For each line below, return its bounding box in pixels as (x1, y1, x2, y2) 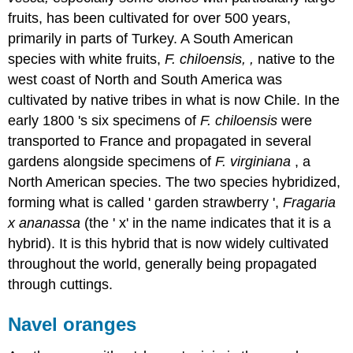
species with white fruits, (8, 51, 165, 68)
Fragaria (283, 195, 336, 211)
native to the (258, 51, 336, 68)
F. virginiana (215, 154, 292, 170)
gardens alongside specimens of (8, 154, 216, 170)
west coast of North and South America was (8, 72, 283, 88)
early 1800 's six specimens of (8, 113, 201, 129)
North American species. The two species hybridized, (8, 174, 341, 191)
